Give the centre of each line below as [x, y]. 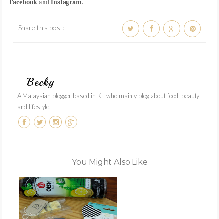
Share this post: [41, 28]
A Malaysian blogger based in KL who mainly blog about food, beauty [108, 96]
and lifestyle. [34, 107]
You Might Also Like [109, 162]
